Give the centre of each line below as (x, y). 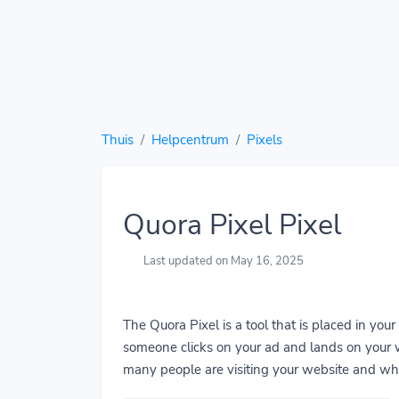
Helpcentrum (190, 140)
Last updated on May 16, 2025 (223, 261)
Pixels (265, 140)
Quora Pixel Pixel (232, 225)
